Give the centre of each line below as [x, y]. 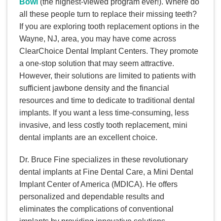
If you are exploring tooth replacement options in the [109, 26]
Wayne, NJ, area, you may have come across [98, 38]
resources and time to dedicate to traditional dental [107, 100]
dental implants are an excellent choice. [88, 137]
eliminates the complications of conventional [96, 209]
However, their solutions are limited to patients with [108, 75]
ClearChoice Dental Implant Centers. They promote [109, 51]
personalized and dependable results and [92, 197]
